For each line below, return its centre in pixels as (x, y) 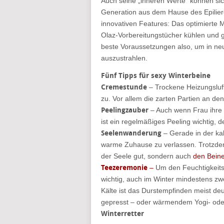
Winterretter (122, 214)
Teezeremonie (124, 168)
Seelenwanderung (131, 133)
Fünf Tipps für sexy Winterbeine (156, 76)
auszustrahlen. (124, 58)
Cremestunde (124, 87)
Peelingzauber (125, 110)
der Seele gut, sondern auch (147, 156)
